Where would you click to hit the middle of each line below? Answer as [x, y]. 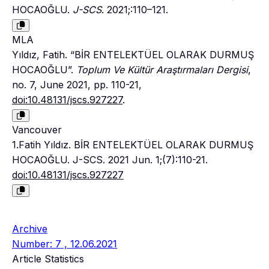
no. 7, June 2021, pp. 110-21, [77, 85]
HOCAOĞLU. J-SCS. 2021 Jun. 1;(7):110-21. [110, 160]
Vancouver [37, 130]
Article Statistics [48, 259]
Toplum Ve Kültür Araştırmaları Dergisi [162, 70]
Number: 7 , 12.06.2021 [65, 244]
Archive [30, 229]
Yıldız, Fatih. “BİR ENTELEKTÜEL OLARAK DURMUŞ [133, 55]
